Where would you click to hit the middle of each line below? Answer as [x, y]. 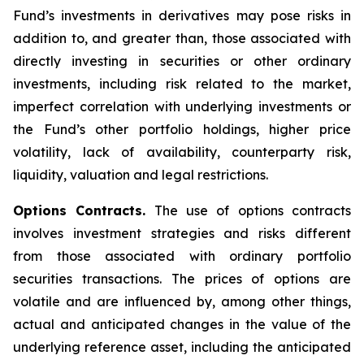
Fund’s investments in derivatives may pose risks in [182, 15]
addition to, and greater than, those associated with [182, 38]
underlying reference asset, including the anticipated [182, 347]
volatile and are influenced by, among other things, [182, 301]
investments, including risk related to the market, [182, 84]
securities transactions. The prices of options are [182, 279]
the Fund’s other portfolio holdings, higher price [182, 129]
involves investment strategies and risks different [182, 233]
